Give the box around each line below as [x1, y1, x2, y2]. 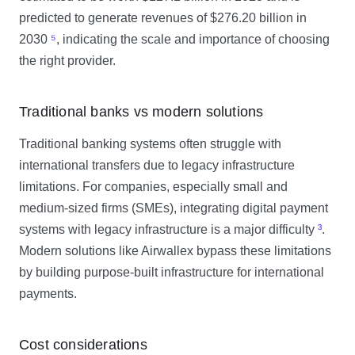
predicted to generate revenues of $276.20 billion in [19, 11, 307, 25]
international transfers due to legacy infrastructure [19, 158, 295, 172]
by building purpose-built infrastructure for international [19, 265, 324, 279]
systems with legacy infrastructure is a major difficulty [19, 223, 318, 236]
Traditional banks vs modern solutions [19, 104, 264, 120]
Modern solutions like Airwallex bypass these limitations [19, 244, 331, 258]
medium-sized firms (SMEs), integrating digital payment [19, 201, 328, 215]
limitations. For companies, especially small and [19, 180, 288, 193]
